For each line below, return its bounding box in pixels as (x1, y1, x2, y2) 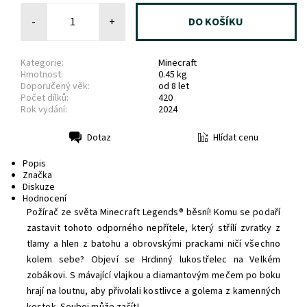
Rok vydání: (21, 102, 67, 116)
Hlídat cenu (212, 130, 258, 145)
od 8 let (158, 79, 189, 93)
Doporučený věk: (21, 79, 90, 93)
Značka (22, 169, 52, 182)
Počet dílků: (21, 90, 69, 105)
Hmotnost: (21, 67, 63, 82)
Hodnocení (22, 192, 66, 206)
